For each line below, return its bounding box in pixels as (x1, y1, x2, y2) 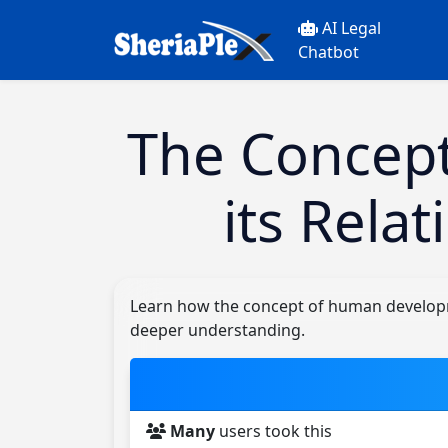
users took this (215, 420, 332, 442)
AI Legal (322, 17, 381, 39)
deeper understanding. (130, 319, 305, 341)
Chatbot (298, 41, 359, 63)
